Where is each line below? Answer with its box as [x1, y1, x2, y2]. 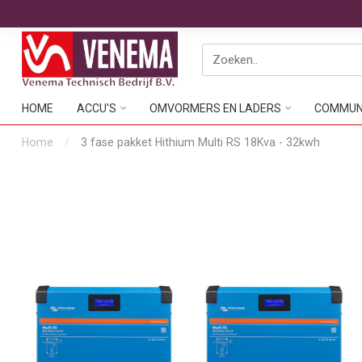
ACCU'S [77, 102, 116, 115]
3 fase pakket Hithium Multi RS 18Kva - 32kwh [81, 136, 320, 149]
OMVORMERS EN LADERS [149, 102, 281, 115]
